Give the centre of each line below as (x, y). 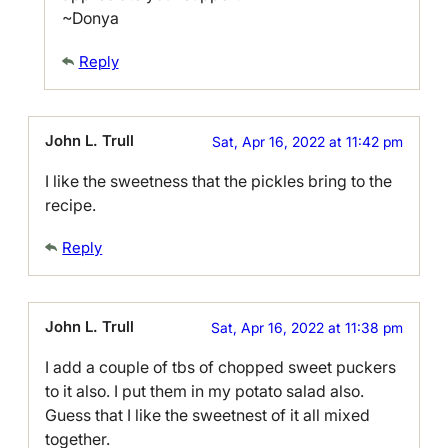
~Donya (90, 18)
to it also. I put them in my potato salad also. (205, 390)
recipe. (71, 204)
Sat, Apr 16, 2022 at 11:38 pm (306, 327)
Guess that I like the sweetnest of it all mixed (208, 414)
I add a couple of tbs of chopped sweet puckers (221, 366)
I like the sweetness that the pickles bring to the (219, 180)
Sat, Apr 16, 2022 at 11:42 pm (307, 141)
